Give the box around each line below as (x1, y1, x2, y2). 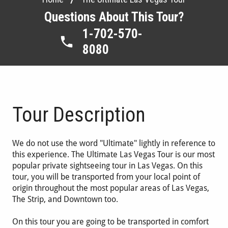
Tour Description (12, 102, 146, 127)
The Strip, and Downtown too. (12, 194, 119, 204)
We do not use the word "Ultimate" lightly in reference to (12, 138, 216, 148)
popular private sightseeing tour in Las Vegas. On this (12, 160, 203, 170)
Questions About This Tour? (44, 9, 184, 24)
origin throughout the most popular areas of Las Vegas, (12, 183, 210, 193)
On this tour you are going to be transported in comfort (12, 216, 209, 226)
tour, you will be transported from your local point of (12, 172, 201, 182)
